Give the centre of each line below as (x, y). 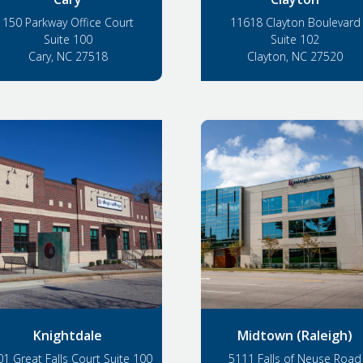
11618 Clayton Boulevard (295, 23)
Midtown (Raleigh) (295, 335)
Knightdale (68, 335)
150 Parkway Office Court (68, 23)
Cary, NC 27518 (68, 57)
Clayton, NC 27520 (295, 57)
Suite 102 (295, 40)
